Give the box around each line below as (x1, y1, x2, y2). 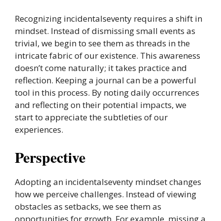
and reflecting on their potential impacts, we (15, 99, 186, 110)
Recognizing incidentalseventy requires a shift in (15, 12, 202, 24)
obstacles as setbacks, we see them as (15, 201, 161, 212)
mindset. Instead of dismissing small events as (15, 25, 195, 37)
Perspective (15, 146, 85, 168)
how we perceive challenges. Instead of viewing (15, 188, 196, 200)
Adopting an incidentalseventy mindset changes (15, 176, 201, 187)
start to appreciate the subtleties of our (15, 111, 168, 123)
